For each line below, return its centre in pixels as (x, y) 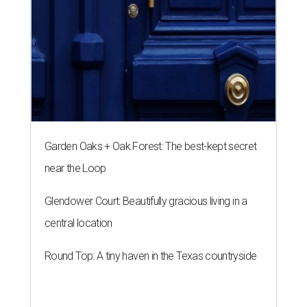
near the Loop (75, 168)
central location (78, 223)
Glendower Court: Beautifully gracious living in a (146, 201)
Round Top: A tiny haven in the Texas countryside (151, 256)
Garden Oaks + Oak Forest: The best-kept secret (151, 146)
